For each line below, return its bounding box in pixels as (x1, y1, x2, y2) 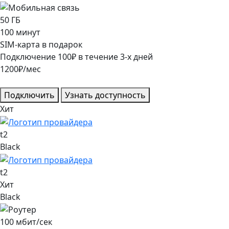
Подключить (4, 89, 55, 101)
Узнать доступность (65, 89, 146, 101)
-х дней (125, 51, 153, 63)
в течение (78, 51, 118, 63)
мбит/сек (16, 216, 52, 228)
